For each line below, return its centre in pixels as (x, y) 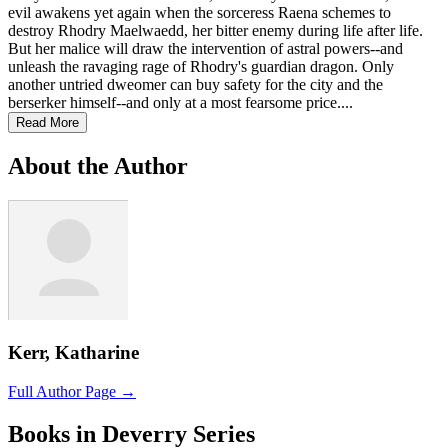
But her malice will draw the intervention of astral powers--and (205, 48)
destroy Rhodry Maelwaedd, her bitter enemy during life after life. (215, 30)
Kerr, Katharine (73, 353)
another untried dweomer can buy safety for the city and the (195, 84)
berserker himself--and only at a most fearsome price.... (180, 102)
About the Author (98, 165)
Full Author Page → (72, 391)
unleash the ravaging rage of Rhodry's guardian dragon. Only (201, 66)
